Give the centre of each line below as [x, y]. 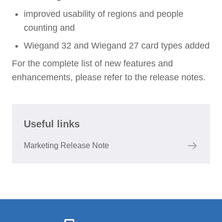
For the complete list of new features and [92, 63]
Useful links [52, 124]
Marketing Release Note [66, 145]
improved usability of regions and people [104, 14]
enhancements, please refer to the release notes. [109, 77]
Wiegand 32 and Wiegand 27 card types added [117, 46]
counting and [49, 28]
